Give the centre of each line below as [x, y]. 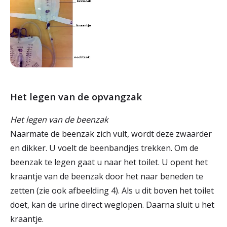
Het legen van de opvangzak [76, 96]
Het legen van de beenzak [59, 119]
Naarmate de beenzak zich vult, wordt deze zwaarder [111, 134]
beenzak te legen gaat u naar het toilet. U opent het [109, 162]
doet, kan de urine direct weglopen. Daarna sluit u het [112, 204]
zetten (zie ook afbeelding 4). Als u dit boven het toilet [112, 190]
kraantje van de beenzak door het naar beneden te [107, 176]
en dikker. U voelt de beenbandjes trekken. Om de [104, 148]
